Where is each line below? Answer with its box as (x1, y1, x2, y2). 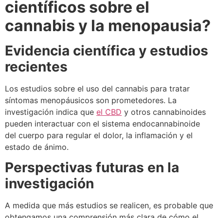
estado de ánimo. (5, 142, 69, 152)
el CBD (96, 107, 122, 117)
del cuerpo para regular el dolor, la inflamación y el (5, 130, 193, 140)
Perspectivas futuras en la (5, 159, 179, 176)
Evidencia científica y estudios (5, 42, 208, 59)
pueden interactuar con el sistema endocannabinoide (5, 118, 200, 128)
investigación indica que (5, 107, 96, 117)
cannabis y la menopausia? (5, 16, 211, 35)
